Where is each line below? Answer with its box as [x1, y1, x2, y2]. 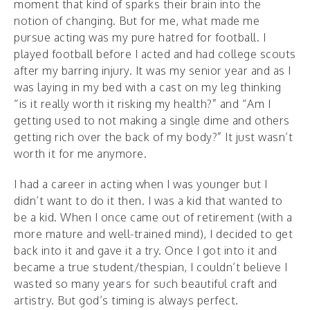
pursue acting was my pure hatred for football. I [14, 30, 266, 45]
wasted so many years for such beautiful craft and [14, 277, 277, 291]
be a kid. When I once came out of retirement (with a [14, 210, 292, 225]
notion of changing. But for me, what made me [14, 14, 259, 28]
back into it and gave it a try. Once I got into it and [14, 244, 277, 258]
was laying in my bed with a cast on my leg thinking [14, 80, 282, 95]
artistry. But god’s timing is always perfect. [14, 293, 239, 308]
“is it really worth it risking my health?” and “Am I [14, 97, 271, 111]
